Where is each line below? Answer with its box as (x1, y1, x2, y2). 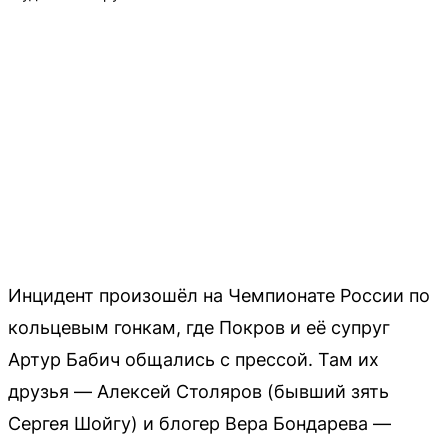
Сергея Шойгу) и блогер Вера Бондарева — (8, 412, 391, 434)
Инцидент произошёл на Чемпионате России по (8, 284, 430, 306)
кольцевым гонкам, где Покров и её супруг (8, 316, 390, 338)
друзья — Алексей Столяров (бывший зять (8, 380, 389, 402)
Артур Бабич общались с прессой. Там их (8, 348, 379, 370)
